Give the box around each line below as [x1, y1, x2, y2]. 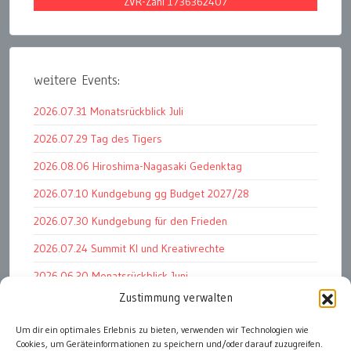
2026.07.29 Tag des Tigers [34, 132, 162, 146]
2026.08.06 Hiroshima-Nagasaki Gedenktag [34, 159, 242, 173]
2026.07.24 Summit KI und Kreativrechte [34, 241, 225, 255]
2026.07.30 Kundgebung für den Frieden [34, 214, 227, 228]
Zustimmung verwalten [118, 290, 233, 305]
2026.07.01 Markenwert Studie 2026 [34, 324, 210, 338]
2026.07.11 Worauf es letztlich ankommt [34, 296, 224, 310]
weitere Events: [34, 71, 120, 89]
